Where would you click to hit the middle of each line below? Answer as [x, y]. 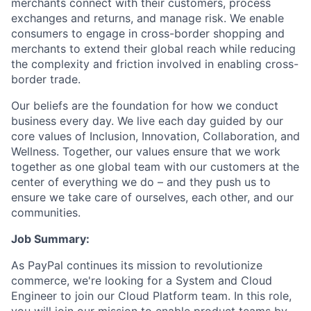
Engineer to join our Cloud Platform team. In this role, [151, 296]
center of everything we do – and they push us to [141, 182]
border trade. [46, 79]
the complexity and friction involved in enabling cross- [155, 64]
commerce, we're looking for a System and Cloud [142, 280]
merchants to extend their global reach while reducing [153, 49]
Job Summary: [50, 239]
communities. [46, 212]
